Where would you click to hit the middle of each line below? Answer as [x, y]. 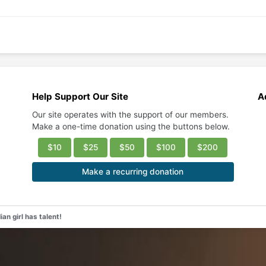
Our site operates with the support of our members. [131, 115]
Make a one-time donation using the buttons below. [131, 127]
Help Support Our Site [80, 97]
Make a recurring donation [133, 171]
